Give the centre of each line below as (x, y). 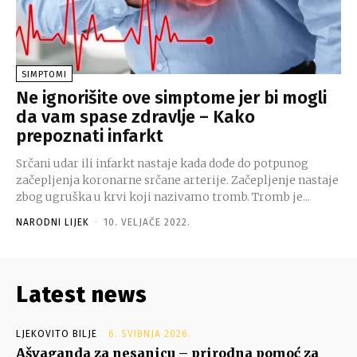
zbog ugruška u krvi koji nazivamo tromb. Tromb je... (163, 196)
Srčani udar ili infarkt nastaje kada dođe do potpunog (162, 163)
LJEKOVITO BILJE (57, 333)
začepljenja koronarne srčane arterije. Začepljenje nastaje (177, 180)
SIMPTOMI (44, 74)
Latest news (82, 294)
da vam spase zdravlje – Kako (135, 116)
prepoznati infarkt (90, 135)
